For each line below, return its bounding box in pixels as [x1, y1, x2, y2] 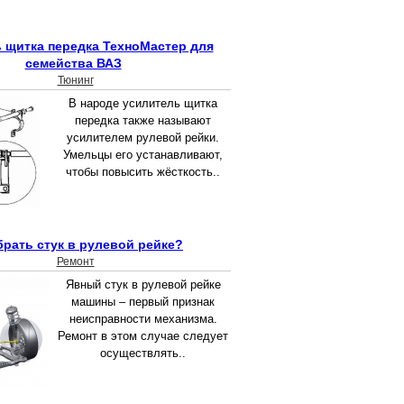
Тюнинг [57, 74, 94, 87]
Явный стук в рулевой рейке [65, 278, 221, 292]
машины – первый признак [71, 295, 215, 309]
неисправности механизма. [69, 312, 217, 326]
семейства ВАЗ [24, 56, 122, 71]
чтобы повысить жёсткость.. [66, 165, 220, 179]
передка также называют [75, 114, 211, 128]
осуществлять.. [100, 346, 186, 361]
